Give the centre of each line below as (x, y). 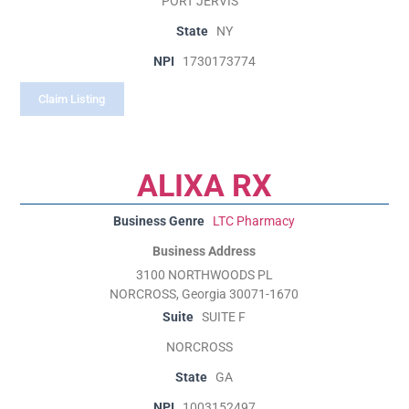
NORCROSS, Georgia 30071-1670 (204, 294)
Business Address (204, 251)
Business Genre (159, 221)
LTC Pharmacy (254, 221)
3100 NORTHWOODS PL (204, 275)
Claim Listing (72, 100)
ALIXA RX (204, 185)
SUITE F (224, 317)
